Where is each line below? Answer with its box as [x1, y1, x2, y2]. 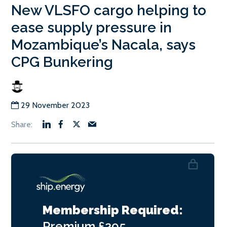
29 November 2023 [21, 100, 90, 110]
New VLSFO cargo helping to [11, 2, 206, 19]
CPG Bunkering [11, 53, 113, 70]
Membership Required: [43, 202, 183, 217]
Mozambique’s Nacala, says [11, 36, 196, 53]
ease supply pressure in [11, 19, 172, 36]
